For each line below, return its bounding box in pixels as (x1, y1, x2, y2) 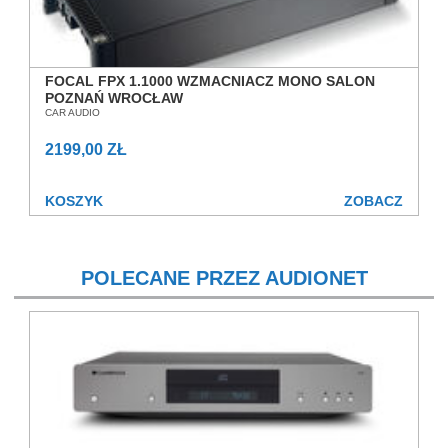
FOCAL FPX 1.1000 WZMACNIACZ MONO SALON (45, 73, 375, 89)
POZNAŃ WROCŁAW (45, 90, 183, 106)
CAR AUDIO (45, 107, 100, 118)
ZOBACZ (344, 193, 403, 209)
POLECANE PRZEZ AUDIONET (80, 267, 368, 289)
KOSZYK (45, 193, 103, 209)
